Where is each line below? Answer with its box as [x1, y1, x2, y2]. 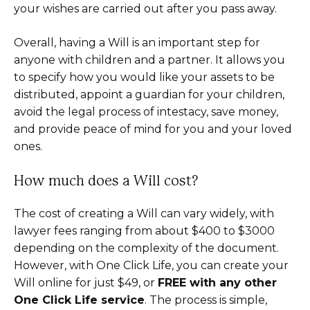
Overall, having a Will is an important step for [14, 36, 260, 49]
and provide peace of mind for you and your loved [14, 122, 292, 136]
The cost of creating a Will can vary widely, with [14, 207, 274, 220]
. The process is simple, [145, 293, 267, 307]
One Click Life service [14, 293, 145, 307]
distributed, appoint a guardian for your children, [14, 88, 284, 101]
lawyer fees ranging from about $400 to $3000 [14, 224, 275, 237]
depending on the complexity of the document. [14, 241, 279, 255]
